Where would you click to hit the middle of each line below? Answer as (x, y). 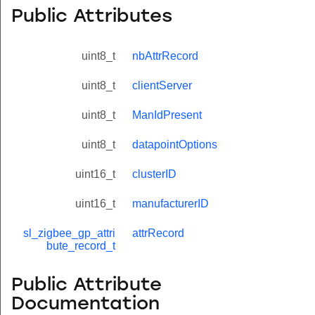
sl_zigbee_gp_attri (69, 233)
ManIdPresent (167, 115)
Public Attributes (92, 17)
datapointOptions (175, 145)
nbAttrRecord (165, 56)
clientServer (162, 86)
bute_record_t (81, 246)
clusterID (154, 174)
